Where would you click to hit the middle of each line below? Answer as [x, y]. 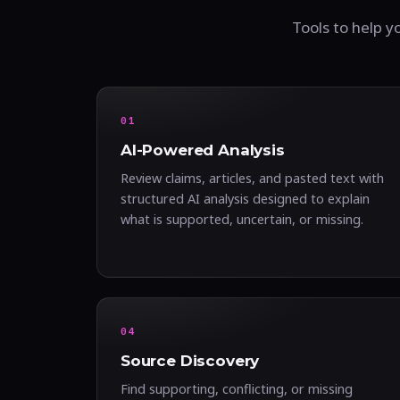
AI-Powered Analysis [203, 150]
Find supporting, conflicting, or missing [237, 388]
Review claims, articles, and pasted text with [252, 178]
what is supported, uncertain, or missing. [242, 219]
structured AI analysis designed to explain [245, 198]
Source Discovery [190, 361]
